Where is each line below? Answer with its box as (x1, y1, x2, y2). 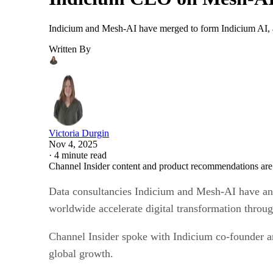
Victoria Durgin (49, 127, 109, 138)
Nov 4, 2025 (49, 138, 97, 149)
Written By (49, 43, 91, 54)
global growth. (49, 247, 113, 260)
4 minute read (54, 149, 107, 160)
